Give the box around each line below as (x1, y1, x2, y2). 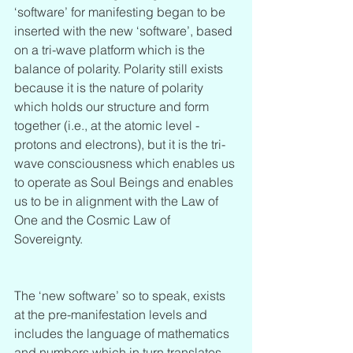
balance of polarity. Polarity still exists (14, 60, 226, 76)
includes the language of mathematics (14, 325, 232, 341)
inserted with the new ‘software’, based (14, 22, 236, 39)
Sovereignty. (14, 230, 86, 247)
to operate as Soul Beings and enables (14, 173, 236, 190)
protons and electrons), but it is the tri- (14, 136, 225, 152)
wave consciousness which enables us (14, 154, 238, 171)
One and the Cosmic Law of (14, 211, 173, 228)
